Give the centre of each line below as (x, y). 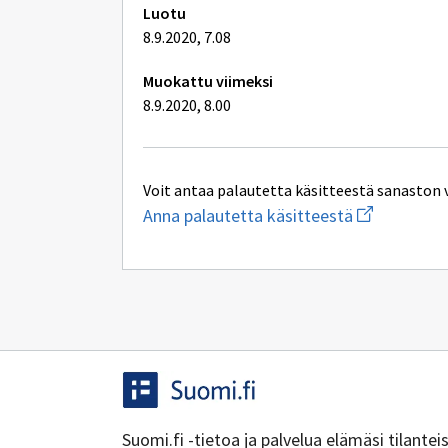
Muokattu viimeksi (208, 81)
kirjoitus (382, 263)
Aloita (374, 209)
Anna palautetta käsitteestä (248, 215)
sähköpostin (398, 245)
